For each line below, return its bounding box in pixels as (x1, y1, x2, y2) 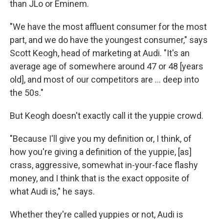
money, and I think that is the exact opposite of (10, 173, 190, 183)
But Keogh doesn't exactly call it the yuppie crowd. (10, 110, 203, 121)
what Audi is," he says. (10, 186, 95, 197)
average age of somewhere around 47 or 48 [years (10, 61, 203, 71)
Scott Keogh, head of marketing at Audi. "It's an (10, 47, 190, 58)
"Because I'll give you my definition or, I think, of (10, 133, 192, 144)
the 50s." (10, 87, 44, 98)
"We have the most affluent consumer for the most (10, 21, 207, 32)
